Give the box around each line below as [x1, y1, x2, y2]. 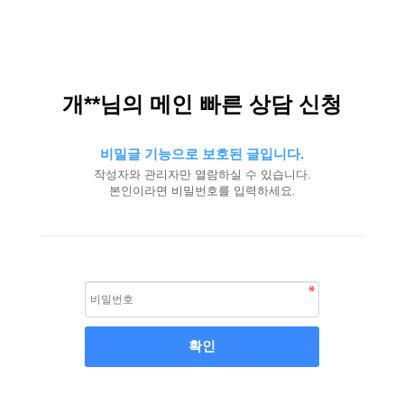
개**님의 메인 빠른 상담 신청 [62, 92, 342, 116]
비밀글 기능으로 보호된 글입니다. [100, 146, 304, 161]
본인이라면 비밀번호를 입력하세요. [108, 184, 296, 197]
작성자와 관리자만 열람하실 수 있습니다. [93, 168, 311, 181]
